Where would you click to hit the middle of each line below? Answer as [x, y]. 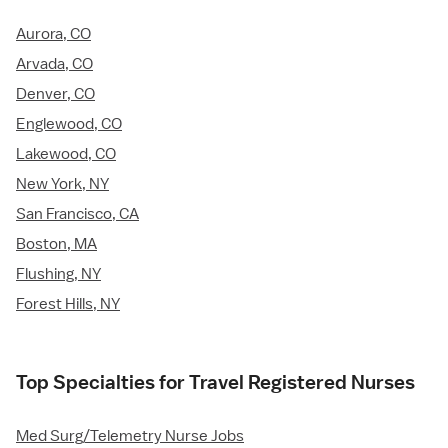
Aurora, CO [53, 34]
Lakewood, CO [66, 154]
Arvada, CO [54, 64]
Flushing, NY [58, 274]
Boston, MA [56, 244]
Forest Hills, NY [68, 304]
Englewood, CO [69, 124]
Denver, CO [55, 94]
